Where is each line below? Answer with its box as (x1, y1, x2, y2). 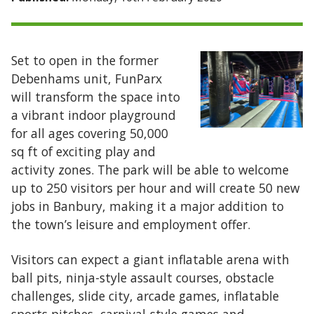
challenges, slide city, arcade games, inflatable (11, 287, 279, 304)
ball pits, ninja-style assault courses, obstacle (11, 269, 274, 286)
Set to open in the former (11, 52, 158, 69)
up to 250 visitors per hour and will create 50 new (11, 179, 300, 196)
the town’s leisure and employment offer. (11, 216, 254, 233)
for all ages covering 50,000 (11, 125, 168, 142)
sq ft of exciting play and (11, 143, 156, 160)
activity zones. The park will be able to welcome (11, 161, 289, 178)
